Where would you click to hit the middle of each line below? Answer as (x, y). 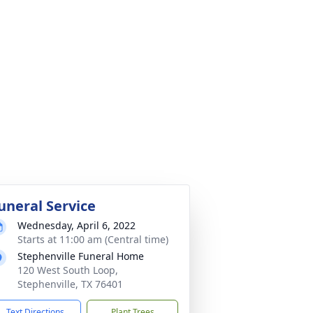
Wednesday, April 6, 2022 (77, 225)
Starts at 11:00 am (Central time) (93, 239)
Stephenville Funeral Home (81, 256)
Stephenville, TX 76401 (70, 284)
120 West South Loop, (68, 270)
